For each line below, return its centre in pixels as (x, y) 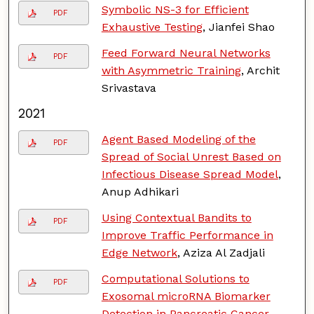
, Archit (260, 70)
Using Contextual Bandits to (176, 217)
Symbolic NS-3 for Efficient (175, 9)
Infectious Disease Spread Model (190, 174)
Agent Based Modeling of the (178, 139)
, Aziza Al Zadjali (221, 252)
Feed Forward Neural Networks (186, 53)
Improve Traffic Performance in (187, 235)
